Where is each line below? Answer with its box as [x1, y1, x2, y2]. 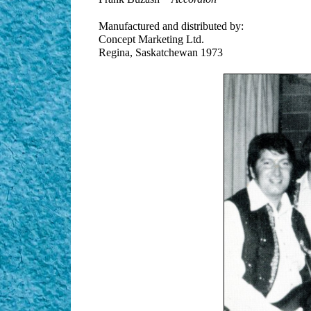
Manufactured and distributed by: [99, 20, 244, 33]
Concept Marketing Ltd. [99, 33, 204, 46]
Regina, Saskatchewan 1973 [99, 47, 223, 59]
